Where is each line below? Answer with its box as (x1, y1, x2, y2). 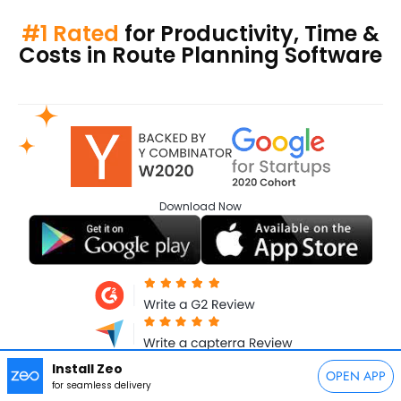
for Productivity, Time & (119, 19, 380, 49)
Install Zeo (52, 359, 123, 378)
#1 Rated (21, 19, 119, 49)
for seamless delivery (52, 378, 151, 392)
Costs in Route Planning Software (19, 40, 382, 71)
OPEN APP (326, 368, 386, 385)
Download (159, 198, 216, 214)
